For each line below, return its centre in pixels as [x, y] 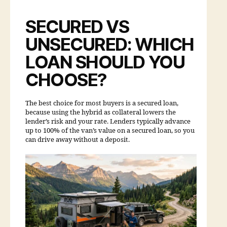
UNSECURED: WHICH [110, 44]
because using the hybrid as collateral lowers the [101, 112]
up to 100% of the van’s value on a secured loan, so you [110, 130]
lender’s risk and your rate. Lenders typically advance [108, 121]
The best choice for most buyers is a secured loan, [102, 103]
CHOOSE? [66, 79]
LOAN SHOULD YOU [105, 62]
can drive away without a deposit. [78, 140]
